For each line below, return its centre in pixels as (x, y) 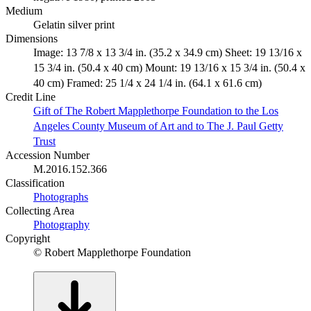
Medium (24, 11)
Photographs (61, 197)
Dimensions (32, 39)
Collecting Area (40, 211)
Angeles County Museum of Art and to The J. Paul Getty (158, 126)
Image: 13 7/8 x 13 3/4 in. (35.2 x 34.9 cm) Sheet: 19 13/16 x (168, 53)
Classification (35, 183)
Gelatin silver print (74, 25)
